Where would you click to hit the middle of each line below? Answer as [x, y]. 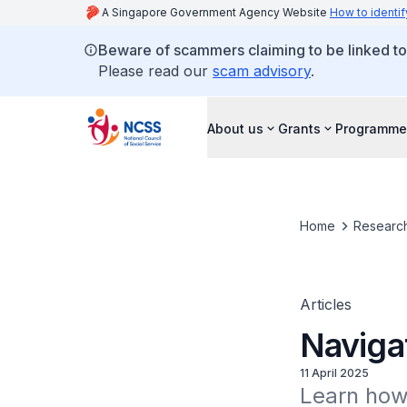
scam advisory [262, 71]
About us [235, 128]
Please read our [155, 71]
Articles [325, 304]
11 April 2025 [334, 373]
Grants [299, 128]
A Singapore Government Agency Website [216, 12]
